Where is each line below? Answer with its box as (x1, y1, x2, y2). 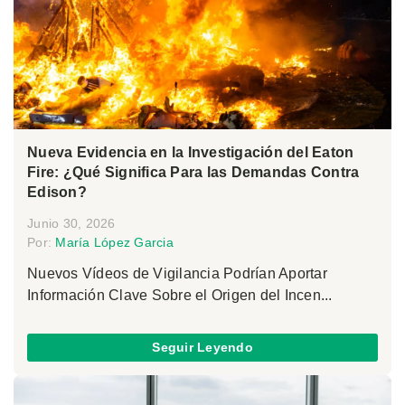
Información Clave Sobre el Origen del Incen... (27, 287, 333, 303)
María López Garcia (55, 234, 174, 250)
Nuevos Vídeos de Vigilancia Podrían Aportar (27, 265, 327, 281)
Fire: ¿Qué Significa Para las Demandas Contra (27, 164, 360, 180)
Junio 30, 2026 (27, 215, 116, 231)
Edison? (27, 184, 87, 200)
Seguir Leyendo (152, 340, 253, 355)
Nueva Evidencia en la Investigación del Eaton (27, 144, 354, 160)
